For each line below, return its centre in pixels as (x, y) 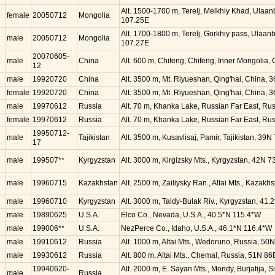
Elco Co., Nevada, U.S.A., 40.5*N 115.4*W (191, 215)
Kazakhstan (98, 183)
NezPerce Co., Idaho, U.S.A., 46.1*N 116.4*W (196, 228)
